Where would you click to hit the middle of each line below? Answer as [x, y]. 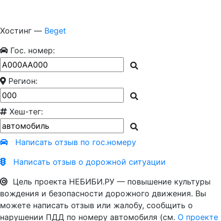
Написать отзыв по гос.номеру [76, 142]
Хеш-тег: [25, 111]
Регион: [22, 81]
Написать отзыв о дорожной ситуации [90, 162]
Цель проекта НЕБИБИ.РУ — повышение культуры [109, 182]
